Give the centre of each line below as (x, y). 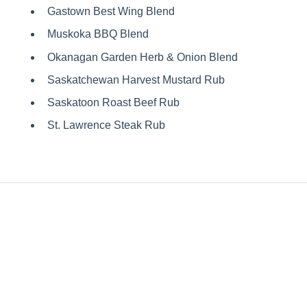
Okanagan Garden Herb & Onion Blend (142, 57)
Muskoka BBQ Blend (98, 34)
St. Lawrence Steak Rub (106, 125)
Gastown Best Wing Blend (111, 12)
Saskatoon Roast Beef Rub (113, 102)
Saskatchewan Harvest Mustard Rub (136, 79)
